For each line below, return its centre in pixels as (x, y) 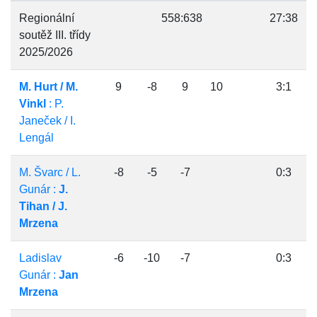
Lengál (36, 138)
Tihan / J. (43, 206)
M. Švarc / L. (50, 172)
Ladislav (40, 258)
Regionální (47, 18)
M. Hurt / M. (48, 87)
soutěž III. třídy (55, 35)
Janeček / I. (47, 121)
